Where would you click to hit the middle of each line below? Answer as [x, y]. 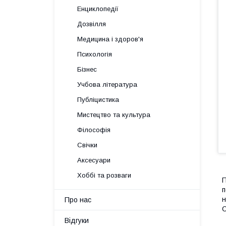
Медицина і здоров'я [110, 39]
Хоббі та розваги [104, 175]
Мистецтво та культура [114, 115]
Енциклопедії [98, 9]
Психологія [95, 54]
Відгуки [77, 220]
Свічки [87, 145]
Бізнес [87, 69]
